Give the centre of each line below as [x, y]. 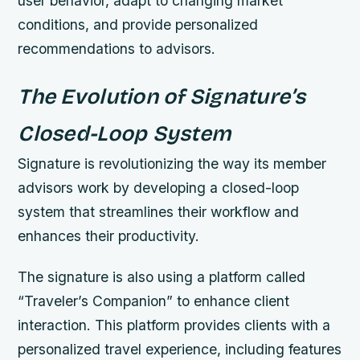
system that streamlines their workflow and [159, 211]
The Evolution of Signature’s [162, 96]
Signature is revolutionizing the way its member [172, 163]
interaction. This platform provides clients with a [174, 325]
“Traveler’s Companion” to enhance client [154, 301]
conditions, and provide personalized [138, 24]
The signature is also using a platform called [162, 277]
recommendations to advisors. [117, 48]
